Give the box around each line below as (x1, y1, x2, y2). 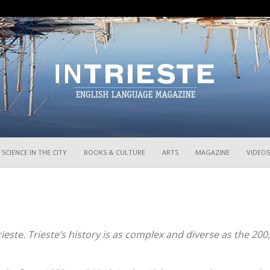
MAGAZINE (195, 148, 230, 157)
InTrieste (134, 138, 168, 149)
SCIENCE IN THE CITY (2, 148, 67, 157)
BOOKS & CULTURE (84, 148, 145, 157)
